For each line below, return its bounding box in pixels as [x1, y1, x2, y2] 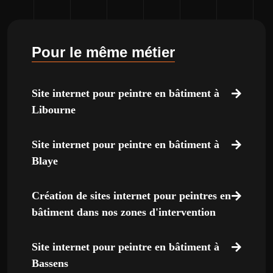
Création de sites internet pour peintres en [32, 190, 231, 202]
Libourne [32, 104, 76, 116]
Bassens [32, 257, 68, 269]
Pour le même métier [32, 44, 175, 60]
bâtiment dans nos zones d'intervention [32, 206, 216, 218]
